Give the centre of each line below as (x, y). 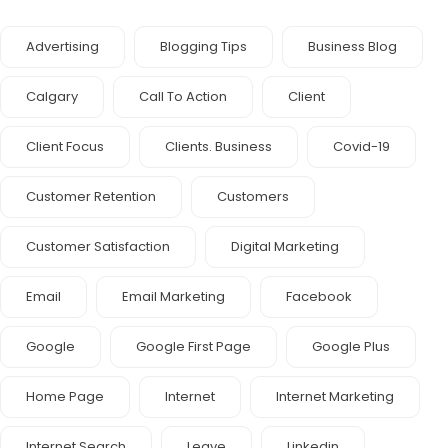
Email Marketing (173, 296)
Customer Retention (91, 196)
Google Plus (351, 346)
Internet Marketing (335, 396)
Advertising (62, 46)
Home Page (65, 396)
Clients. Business (218, 146)
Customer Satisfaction (98, 246)
